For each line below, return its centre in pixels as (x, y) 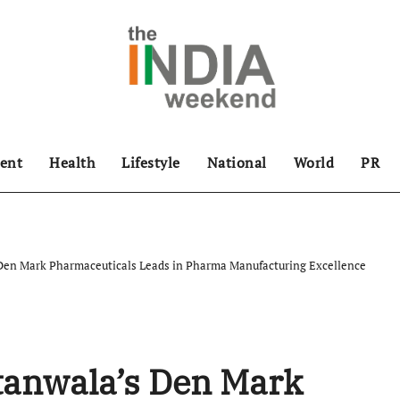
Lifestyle (151, 162)
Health (72, 162)
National (237, 162)
